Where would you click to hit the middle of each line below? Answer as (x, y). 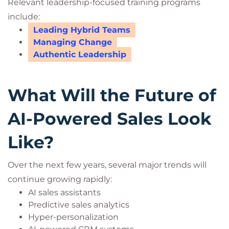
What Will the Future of (112, 95)
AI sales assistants (64, 192)
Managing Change (73, 42)
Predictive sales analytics (79, 205)
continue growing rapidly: (60, 179)
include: (24, 17)
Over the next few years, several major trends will (107, 165)
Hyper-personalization (73, 217)
